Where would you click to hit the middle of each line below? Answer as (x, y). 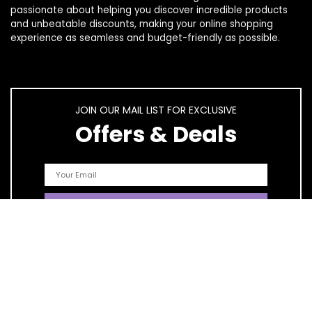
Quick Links (44, 281)
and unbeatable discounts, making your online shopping (142, 24)
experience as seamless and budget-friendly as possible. (145, 38)
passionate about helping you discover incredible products (149, 10)
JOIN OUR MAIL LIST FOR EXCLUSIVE (156, 110)
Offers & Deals (156, 134)
